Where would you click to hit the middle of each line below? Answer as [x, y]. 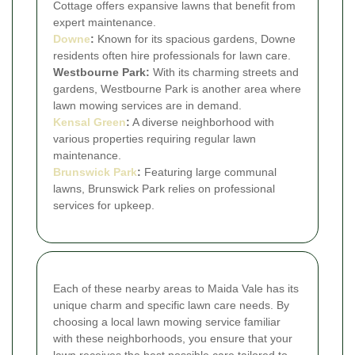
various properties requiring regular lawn [155, 138]
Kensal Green [90, 122]
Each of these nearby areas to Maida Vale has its [176, 288]
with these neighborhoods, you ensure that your [173, 338]
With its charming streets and [224, 72]
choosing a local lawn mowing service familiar [167, 321]
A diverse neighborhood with [202, 122]
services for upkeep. [104, 205]
